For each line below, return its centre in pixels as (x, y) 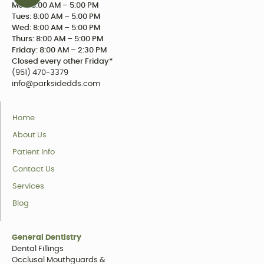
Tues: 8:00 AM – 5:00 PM (56, 16)
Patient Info (33, 153)
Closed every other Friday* (62, 61)
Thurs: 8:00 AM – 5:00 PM (57, 39)
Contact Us (33, 170)
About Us (29, 136)
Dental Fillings (37, 249)
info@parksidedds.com (56, 84)
